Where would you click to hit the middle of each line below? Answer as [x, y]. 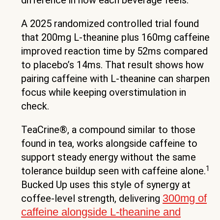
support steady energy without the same [109, 157]
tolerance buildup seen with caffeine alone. [113, 171]
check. [35, 106]
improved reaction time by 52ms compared [114, 51]
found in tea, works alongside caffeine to [109, 144]
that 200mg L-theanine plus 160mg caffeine [115, 38]
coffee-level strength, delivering [92, 199]
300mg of [185, 198]
